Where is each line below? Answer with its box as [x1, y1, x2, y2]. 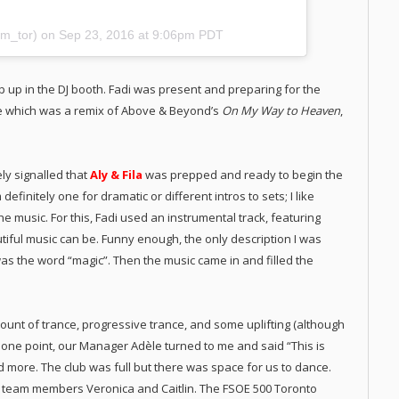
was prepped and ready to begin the [142, 166, 343, 183]
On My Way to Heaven [222, 102, 340, 118]
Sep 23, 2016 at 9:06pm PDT [58, 28, 224, 43]
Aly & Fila [90, 166, 142, 183]
